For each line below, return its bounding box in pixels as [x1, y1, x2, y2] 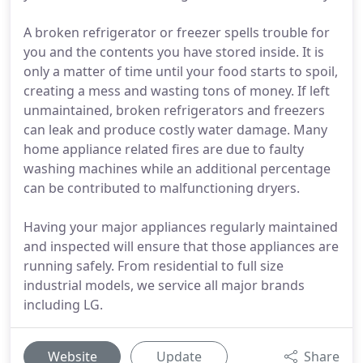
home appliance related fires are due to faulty [23, 140, 304, 158]
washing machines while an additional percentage [23, 160, 331, 177]
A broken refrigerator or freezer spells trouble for [23, 23, 330, 41]
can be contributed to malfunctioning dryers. [23, 179, 300, 197]
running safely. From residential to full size [23, 257, 284, 275]
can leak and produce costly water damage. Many [23, 121, 327, 139]
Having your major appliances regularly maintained [23, 218, 338, 236]
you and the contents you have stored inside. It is [23, 43, 324, 61]
